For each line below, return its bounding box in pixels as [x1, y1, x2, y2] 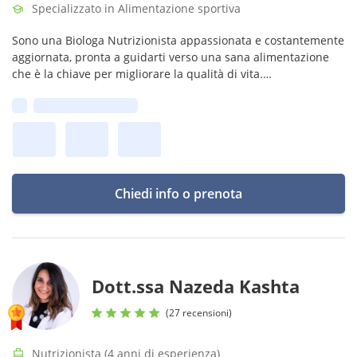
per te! [12, 100, 47, 115]
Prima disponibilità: [33, 98, 138, 113]
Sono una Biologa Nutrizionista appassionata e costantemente [12, 33, 344, 48]
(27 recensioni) [166, 305, 232, 320]
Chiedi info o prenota [115, 185, 242, 202]
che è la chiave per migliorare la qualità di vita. [12, 66, 263, 81]
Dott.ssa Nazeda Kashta [92, 274, 300, 298]
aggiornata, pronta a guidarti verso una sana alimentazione [12, 49, 329, 65]
